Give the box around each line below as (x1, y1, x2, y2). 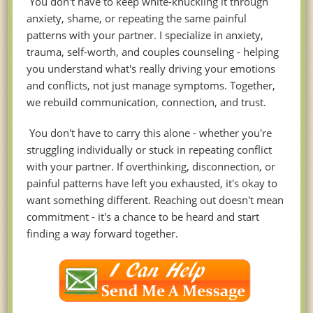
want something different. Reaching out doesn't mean (27, 193, 284, 208)
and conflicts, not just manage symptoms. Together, (27, 78, 276, 93)
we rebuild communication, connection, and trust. (27, 95, 267, 110)
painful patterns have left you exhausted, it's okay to (27, 176, 278, 191)
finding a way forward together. (27, 226, 179, 241)
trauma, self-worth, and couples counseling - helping (27, 45, 279, 59)
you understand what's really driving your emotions (27, 61, 276, 76)
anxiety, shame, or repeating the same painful (27, 11, 247, 26)
